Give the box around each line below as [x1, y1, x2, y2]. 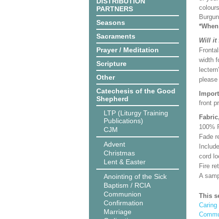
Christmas [104, 149, 135, 157]
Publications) [104, 117, 143, 125]
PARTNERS [96, 5, 133, 13]
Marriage [104, 208, 131, 216]
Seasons [96, 19, 125, 26]
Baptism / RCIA [104, 181, 151, 189]
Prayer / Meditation [96, 46, 159, 54]
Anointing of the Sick [104, 173, 167, 180]
